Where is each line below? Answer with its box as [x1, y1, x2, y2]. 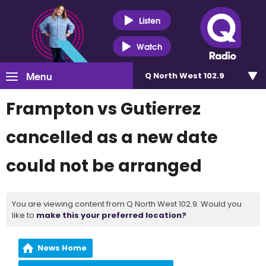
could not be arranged [6, 154, 202, 178]
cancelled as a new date [6, 126, 218, 149]
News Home [37, 242, 87, 254]
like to [12, 210, 36, 221]
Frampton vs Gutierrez [6, 97, 201, 121]
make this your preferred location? [36, 210, 186, 221]
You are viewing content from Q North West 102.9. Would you [12, 198, 242, 210]
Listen [138, 13, 160, 27]
